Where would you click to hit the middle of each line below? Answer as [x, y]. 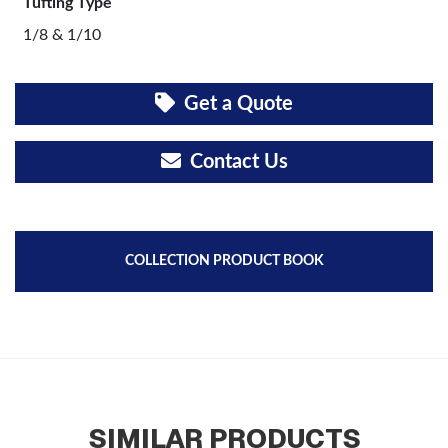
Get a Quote [236, 103]
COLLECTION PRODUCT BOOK [224, 260]
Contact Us [236, 161]
